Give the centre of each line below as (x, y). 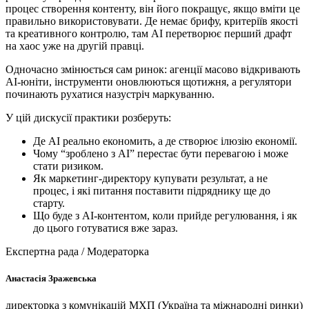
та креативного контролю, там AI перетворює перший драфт (149, 33)
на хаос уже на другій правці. (75, 46)
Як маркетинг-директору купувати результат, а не (150, 178)
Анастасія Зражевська (51, 279)
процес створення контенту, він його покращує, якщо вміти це (153, 8)
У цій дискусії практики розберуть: (88, 117)
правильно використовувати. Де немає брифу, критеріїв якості (152, 21)
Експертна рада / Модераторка (77, 251)
